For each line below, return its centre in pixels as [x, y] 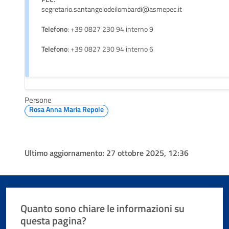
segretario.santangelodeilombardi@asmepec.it [112, 9]
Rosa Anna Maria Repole [66, 109]
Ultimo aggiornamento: [65, 153]
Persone [38, 100]
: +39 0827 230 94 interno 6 [110, 49]
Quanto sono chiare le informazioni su [103, 208]
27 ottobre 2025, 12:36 [147, 153]
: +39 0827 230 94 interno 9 [110, 29]
